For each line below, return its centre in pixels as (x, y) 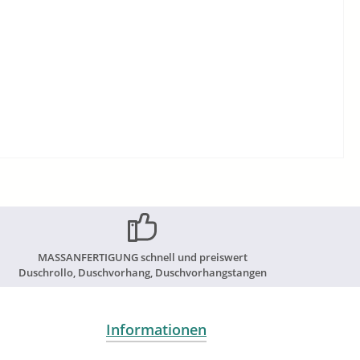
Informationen (156, 329)
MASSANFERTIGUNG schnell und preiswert (142, 257)
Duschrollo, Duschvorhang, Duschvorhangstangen (142, 272)
